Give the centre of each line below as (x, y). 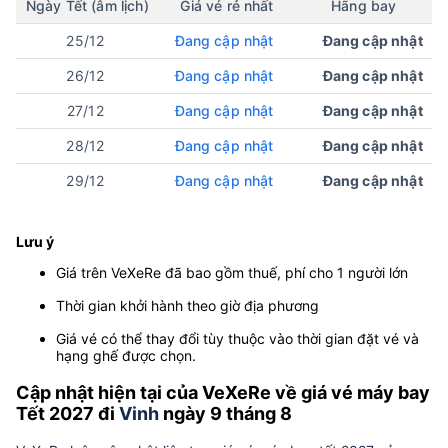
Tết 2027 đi (67, 413)
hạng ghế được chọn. (126, 355)
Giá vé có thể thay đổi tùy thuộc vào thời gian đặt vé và (237, 338)
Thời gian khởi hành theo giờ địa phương (187, 305)
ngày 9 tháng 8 (225, 413)
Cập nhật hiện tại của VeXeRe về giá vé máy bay (223, 392)
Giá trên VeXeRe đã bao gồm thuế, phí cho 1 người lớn (232, 272)
